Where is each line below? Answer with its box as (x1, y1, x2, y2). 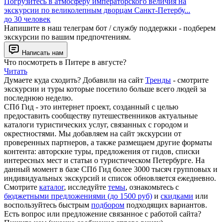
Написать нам (22, 49, 63, 57)
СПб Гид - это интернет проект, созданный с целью (4, 103, 178, 111)
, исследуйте (64, 183, 108, 192)
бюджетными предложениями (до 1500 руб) (4, 192, 152, 201)
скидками (161, 192, 193, 201)
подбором (91, 201, 124, 210)
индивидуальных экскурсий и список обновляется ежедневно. (4, 174, 216, 183)
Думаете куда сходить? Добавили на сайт (4, 76, 145, 85)
